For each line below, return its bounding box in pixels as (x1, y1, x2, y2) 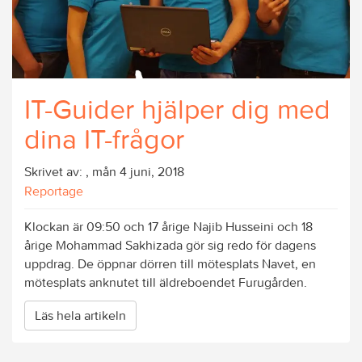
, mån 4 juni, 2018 (86, 162, 184, 179)
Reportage (24, 182, 83, 199)
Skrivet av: (24, 162, 86, 179)
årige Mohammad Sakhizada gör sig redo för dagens (24, 236, 316, 253)
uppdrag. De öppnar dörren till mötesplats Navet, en (24, 255, 316, 271)
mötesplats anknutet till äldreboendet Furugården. (24, 273, 307, 290)
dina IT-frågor (24, 121, 184, 156)
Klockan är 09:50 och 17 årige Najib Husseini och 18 (24, 217, 313, 234)
